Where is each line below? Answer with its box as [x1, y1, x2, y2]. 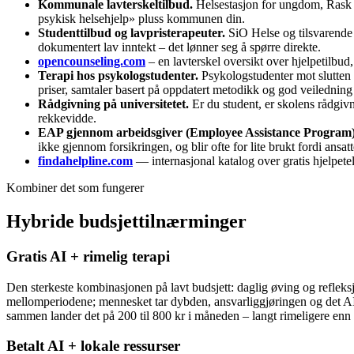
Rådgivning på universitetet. [38, 97, 189, 111]
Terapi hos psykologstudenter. [38, 69, 198, 83]
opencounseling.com [38, 55, 145, 69]
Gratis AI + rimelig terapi [6, 247, 170, 265]
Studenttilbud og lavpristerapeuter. [38, 26, 225, 40]
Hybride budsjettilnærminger [6, 211, 247, 232]
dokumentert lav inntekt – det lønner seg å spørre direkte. [38, 40, 321, 55]
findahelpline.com [38, 154, 133, 168]
